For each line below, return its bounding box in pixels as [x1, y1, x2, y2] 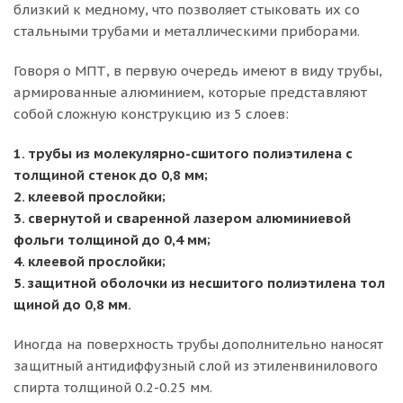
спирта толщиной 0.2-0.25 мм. [13, 379, 212, 396]
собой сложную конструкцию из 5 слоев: [13, 105, 289, 122]
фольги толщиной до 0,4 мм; [13, 231, 210, 248]
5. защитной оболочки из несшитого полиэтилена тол [13, 274, 385, 291]
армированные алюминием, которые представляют [13, 84, 367, 101]
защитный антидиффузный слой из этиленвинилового [13, 357, 378, 374]
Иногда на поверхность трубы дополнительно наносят [13, 336, 383, 353]
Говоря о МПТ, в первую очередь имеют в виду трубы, [13, 62, 382, 79]
